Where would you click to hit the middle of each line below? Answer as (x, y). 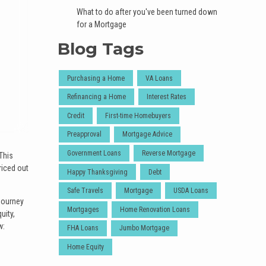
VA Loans (159, 78)
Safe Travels (85, 191)
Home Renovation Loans (155, 209)
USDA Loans (191, 191)
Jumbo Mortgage (144, 228)
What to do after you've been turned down (147, 12)
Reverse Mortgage (169, 153)
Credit (76, 115)
